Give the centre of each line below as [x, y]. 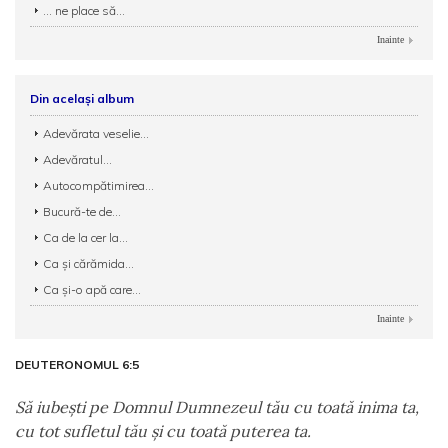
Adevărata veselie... [96, 133]
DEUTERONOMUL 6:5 [77, 364]
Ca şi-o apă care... [92, 289]
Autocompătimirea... [98, 185]
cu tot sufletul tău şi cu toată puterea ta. [163, 431]
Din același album [82, 98]
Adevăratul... [77, 159]
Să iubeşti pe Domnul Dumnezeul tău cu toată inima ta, [217, 407]
